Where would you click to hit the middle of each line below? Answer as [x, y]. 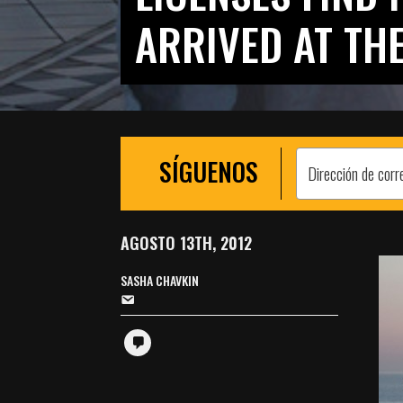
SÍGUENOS [209, 172]
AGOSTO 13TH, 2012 [187, 243]
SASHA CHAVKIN [160, 281]
